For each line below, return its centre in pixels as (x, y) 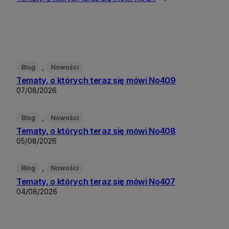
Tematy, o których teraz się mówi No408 (96, 131)
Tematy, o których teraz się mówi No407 (96, 181)
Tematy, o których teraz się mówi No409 (96, 81)
